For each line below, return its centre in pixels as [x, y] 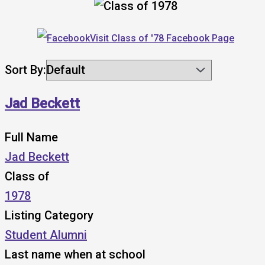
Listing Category [49, 215]
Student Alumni [46, 235]
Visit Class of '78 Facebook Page [162, 38]
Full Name [31, 137]
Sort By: [25, 70]
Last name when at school [75, 254]
